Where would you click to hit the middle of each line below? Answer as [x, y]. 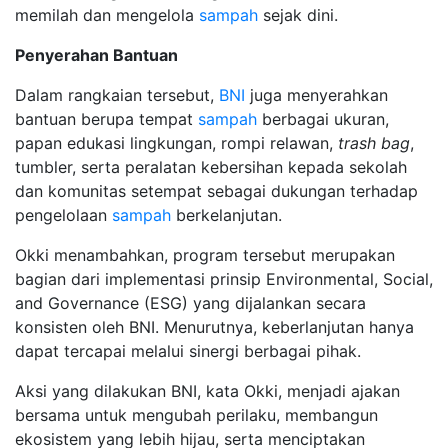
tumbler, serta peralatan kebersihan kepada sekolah [211, 166]
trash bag [374, 142]
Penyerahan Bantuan [96, 54]
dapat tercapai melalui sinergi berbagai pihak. [188, 350]
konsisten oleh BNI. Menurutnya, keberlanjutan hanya [214, 326]
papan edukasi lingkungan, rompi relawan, [176, 142]
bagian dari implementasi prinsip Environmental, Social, [224, 278]
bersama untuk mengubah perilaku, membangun [196, 414]
